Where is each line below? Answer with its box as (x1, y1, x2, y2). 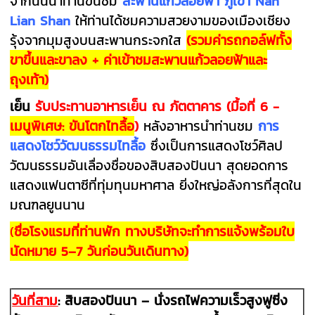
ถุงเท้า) (10, 69, 49, 89)
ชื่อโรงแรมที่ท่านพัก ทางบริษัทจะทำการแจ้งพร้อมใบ (14, 221, 295, 241)
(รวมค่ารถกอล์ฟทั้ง (186, 30, 292, 50)
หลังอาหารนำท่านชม (143, 115, 259, 136)
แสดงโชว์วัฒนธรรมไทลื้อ (10, 135, 146, 155)
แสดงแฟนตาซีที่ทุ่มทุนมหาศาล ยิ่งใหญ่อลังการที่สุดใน (10, 174, 302, 195)
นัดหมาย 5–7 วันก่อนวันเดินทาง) (10, 240, 189, 261)
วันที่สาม (12, 290, 58, 310)
